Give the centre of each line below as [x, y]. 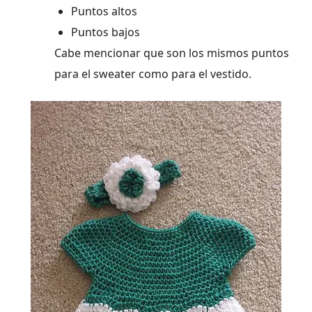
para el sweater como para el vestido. [153, 74]
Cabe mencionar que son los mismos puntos [172, 53]
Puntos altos [104, 11]
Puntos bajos [106, 32]
